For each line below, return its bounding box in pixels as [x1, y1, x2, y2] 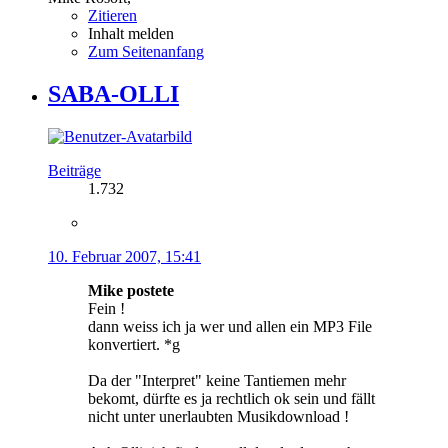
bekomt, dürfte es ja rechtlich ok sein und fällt [88, 389, 375, 407]
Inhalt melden [88, 25, 174, 43]
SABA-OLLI [48, 80, 179, 107]
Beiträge [48, 161, 101, 179]
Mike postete [88, 281, 174, 299]
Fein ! [88, 299, 125, 317]
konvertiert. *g [88, 335, 180, 353]
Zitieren [88, 7, 137, 25]
